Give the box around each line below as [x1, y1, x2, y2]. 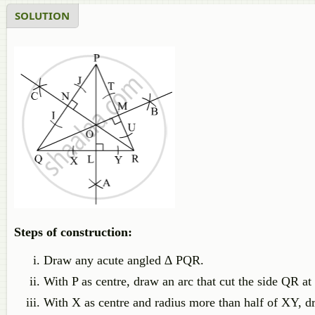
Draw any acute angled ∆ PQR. [44, 253, 204, 267]
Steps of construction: [14, 225, 132, 239]
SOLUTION [15, 8, 70, 22]
